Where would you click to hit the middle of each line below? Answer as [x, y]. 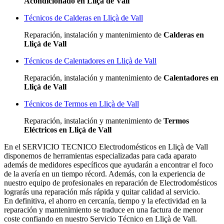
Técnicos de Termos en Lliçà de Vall [81, 104]
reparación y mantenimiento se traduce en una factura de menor [103, 210]
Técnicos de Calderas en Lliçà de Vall [83, 18]
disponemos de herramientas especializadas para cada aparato [100, 156]
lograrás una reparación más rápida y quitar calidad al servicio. [102, 192]
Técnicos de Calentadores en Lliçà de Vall [90, 61]
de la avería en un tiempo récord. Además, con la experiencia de [104, 174]
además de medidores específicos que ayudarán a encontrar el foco [108, 165]
